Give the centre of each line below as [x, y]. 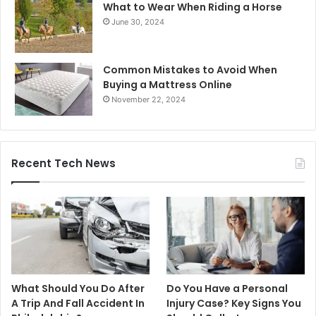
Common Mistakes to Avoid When [190, 70]
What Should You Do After [78, 289]
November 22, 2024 [148, 100]
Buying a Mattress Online [168, 85]
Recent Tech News [63, 164]
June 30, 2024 [138, 22]
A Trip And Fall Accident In [78, 304]
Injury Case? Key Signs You [234, 304]
